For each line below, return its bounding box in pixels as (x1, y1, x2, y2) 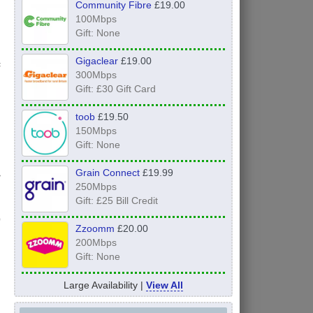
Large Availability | (63, 279, 146, 291)
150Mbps (75, 124, 117, 136)
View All (145, 279, 183, 291)
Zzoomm (75, 222, 115, 234)
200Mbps (75, 236, 117, 248)
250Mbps (75, 180, 117, 192)
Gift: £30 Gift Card (75, 83, 156, 94)
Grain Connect (75, 166, 140, 178)
